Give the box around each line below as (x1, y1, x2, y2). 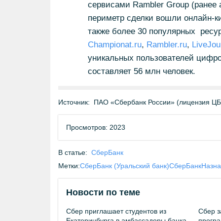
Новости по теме (66, 187, 140, 197)
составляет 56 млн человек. (87, 67, 200, 76)
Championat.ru (87, 40, 142, 49)
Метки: (58, 162, 80, 170)
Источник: (58, 98, 90, 106)
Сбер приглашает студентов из (66, 207, 166, 215)
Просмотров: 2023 (66, 123, 125, 131)
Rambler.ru (146, 40, 187, 49)
